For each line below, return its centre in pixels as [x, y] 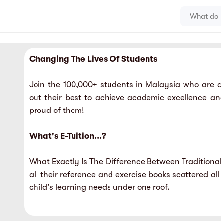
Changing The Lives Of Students [93, 59]
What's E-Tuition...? [67, 136]
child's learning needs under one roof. [99, 187]
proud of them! [56, 110]
